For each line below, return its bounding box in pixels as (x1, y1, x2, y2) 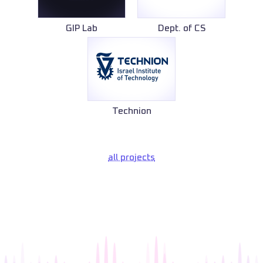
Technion (112, 106, 151, 116)
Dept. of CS (157, 23, 205, 33)
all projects (108, 152, 155, 162)
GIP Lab (66, 23, 97, 33)
